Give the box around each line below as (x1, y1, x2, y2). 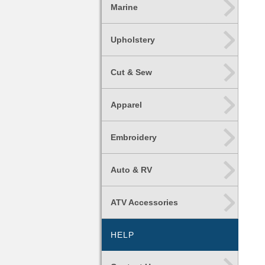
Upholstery (111, 35, 155, 44)
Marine (111, 2, 138, 12)
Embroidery (111, 132, 157, 142)
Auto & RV (111, 165, 152, 174)
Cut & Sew (111, 67, 152, 77)
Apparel (111, 100, 142, 109)
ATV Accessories (111, 198, 178, 207)
